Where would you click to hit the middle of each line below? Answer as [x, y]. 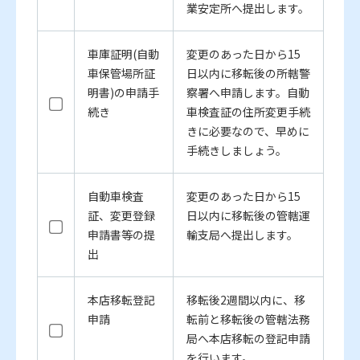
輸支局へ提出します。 [242, 235]
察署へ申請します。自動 [247, 93]
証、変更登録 [121, 216]
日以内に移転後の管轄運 [248, 216]
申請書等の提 [121, 235]
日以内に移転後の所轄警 [248, 74]
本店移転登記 [121, 300]
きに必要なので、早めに [247, 131]
